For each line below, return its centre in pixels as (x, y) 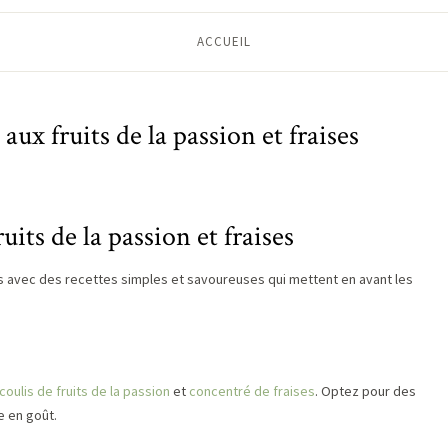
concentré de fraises (252, 391)
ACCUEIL (224, 41)
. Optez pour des (365, 391)
